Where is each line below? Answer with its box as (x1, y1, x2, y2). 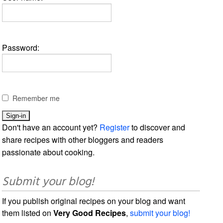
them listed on (2, 207, 54, 219)
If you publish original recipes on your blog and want (2, 195, 186, 207)
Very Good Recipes (53, 207, 126, 219)
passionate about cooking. (2, 146, 95, 158)
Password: (2, 41, 40, 53)
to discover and (129, 121, 186, 133)
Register (100, 121, 130, 133)
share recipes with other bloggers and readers (2, 133, 164, 145)
